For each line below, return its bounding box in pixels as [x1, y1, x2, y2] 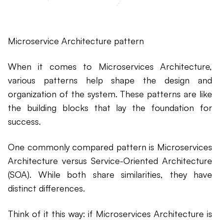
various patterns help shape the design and [8, 75, 212, 86]
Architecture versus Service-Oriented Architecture [8, 155, 212, 166]
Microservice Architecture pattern [8, 35, 144, 47]
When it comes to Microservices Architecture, [8, 61, 212, 72]
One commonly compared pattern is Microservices [8, 141, 212, 153]
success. [8, 116, 41, 127]
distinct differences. [8, 183, 85, 194]
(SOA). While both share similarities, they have [8, 169, 212, 180]
